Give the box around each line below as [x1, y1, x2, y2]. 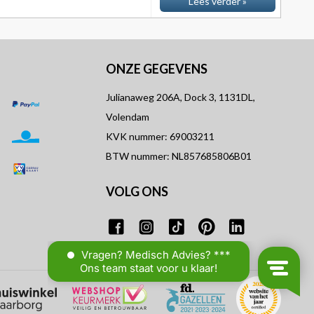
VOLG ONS [105, 184, 168, 199]
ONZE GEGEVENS [105, 61, 207, 76]
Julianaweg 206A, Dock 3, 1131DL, [105, 91, 255, 103]
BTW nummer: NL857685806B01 [105, 150, 252, 162]
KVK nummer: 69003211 [105, 130, 214, 142]
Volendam [105, 111, 149, 123]
